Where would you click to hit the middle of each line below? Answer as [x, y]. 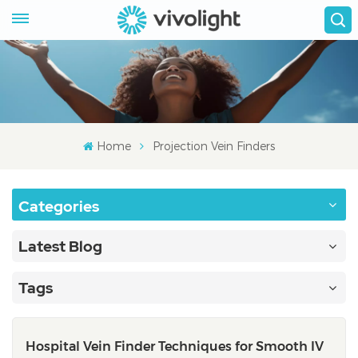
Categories [59, 206]
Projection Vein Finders [213, 145]
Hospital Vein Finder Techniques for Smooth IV [175, 346]
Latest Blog [60, 246]
